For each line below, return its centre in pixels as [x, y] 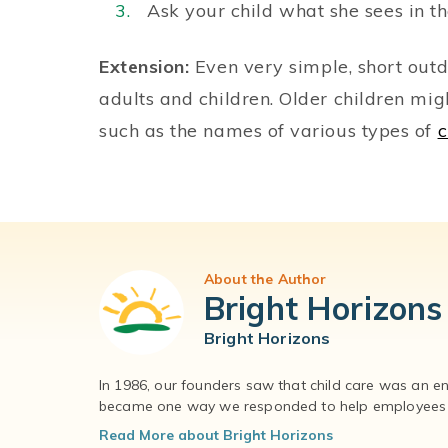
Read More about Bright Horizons [216, 435]
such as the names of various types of [268, 130]
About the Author [265, 279]
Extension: [144, 66]
